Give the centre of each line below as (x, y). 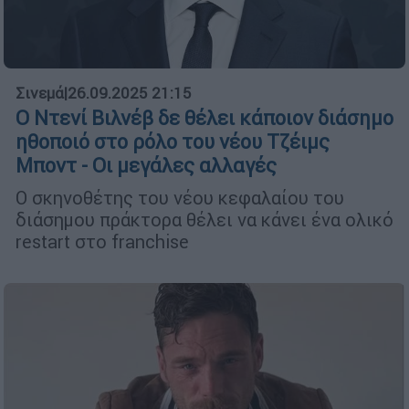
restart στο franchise (102, 241)
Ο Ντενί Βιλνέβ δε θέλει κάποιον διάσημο (204, 118)
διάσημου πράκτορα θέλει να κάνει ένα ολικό (204, 219)
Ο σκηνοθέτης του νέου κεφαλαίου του (180, 197)
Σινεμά (40, 93)
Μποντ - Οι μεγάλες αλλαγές (146, 165)
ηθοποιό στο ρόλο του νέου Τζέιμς (173, 142)
